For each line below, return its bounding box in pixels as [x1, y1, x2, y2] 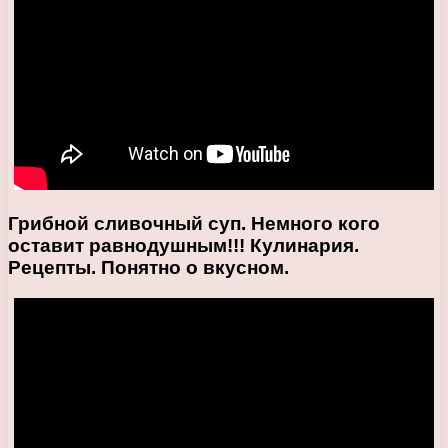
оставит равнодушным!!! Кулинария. [8, 234, 359, 256]
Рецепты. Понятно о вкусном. [8, 256, 289, 278]
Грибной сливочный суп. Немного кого [8, 212, 380, 234]
